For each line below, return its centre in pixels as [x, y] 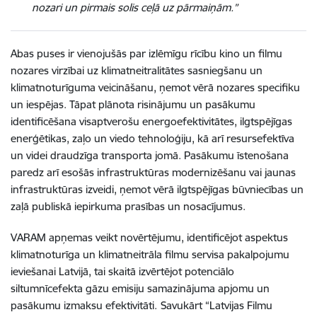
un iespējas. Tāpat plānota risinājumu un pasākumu [133, 104]
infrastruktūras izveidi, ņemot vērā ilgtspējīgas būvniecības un [157, 189]
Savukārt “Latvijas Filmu [217, 305]
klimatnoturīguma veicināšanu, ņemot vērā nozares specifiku [155, 87]
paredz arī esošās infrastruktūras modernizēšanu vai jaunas [153, 172]
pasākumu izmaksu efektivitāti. [84, 305]
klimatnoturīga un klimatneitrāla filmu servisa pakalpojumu [150, 254]
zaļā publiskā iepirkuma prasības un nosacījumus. [129, 206]
